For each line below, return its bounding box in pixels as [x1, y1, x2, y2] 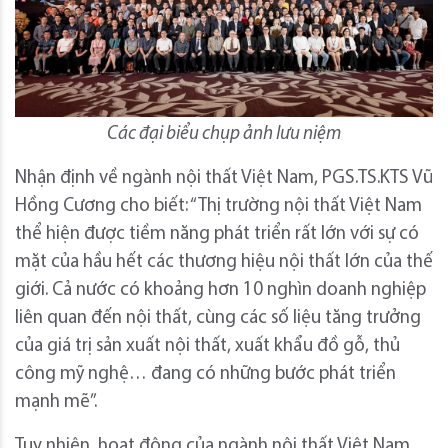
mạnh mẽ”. [15, 393, 97, 413]
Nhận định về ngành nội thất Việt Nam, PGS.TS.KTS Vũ [15, 169, 433, 189]
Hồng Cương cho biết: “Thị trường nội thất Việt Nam [15, 197, 422, 217]
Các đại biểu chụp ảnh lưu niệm [107, 125, 341, 145]
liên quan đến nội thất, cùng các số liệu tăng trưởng [15, 309, 421, 329]
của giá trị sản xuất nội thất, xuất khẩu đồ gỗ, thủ [15, 337, 400, 357]
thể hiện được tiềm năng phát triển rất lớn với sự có [15, 225, 419, 245]
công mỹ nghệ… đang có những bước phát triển [15, 365, 396, 385]
